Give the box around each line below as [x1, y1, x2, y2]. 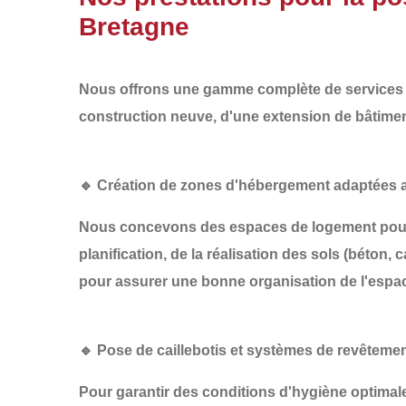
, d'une [213, 109, 263, 124]
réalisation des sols [207, 246, 340, 262]
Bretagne [79, 13, 189, 41]
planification [79, 246, 163, 262]
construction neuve [79, 109, 213, 124]
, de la [163, 246, 207, 262]
